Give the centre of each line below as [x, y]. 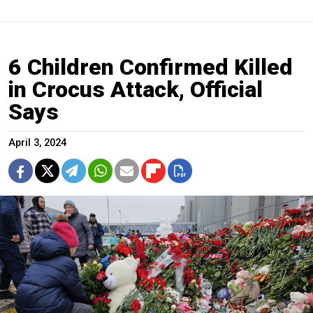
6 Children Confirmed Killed [151, 67]
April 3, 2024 [37, 143]
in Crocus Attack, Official [136, 89]
